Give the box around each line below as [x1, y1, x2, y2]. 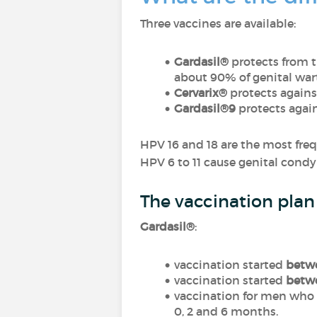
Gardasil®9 [173, 101, 236, 115]
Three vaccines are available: [140, 16, 296, 30]
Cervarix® [173, 86, 227, 100]
